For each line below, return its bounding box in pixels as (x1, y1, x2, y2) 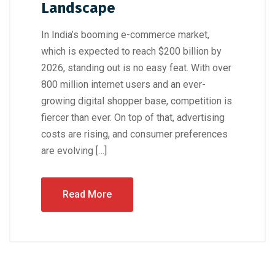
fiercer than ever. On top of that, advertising (41, 112, 225, 124)
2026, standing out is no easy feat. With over (41, 62, 231, 74)
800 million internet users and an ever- (41, 79, 206, 91)
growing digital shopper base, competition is (41, 95, 232, 107)
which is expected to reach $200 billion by (41, 45, 222, 58)
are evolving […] (41, 145, 107, 157)
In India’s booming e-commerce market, (41, 29, 209, 41)
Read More (63, 188, 112, 201)
